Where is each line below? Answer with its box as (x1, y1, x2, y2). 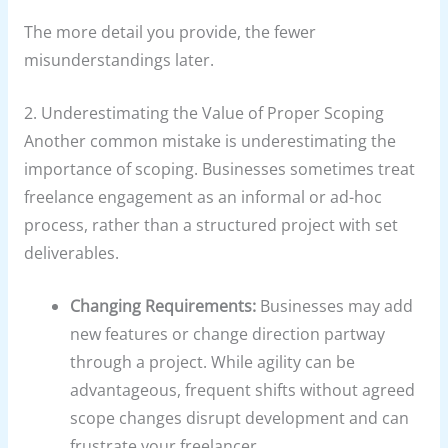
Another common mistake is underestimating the (23, 130, 396, 153)
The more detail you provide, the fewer (23, 21, 316, 44)
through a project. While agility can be (70, 351, 356, 374)
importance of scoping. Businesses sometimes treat (23, 158, 415, 181)
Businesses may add (256, 295, 414, 318)
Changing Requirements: (70, 295, 257, 318)
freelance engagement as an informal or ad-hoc (23, 186, 382, 209)
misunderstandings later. (23, 49, 214, 72)
